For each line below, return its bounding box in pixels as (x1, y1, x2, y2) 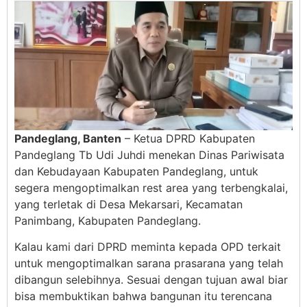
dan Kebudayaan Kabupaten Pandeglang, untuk (14, 164, 258, 178)
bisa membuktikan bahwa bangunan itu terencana (14, 288, 272, 303)
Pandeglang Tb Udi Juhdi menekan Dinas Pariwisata (14, 147, 284, 162)
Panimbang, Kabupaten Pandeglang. (14, 213, 201, 228)
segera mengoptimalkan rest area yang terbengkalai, (14, 180, 288, 195)
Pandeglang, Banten (14, 131, 121, 145)
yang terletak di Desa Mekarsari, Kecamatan (14, 197, 243, 211)
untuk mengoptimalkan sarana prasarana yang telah (14, 256, 283, 270)
